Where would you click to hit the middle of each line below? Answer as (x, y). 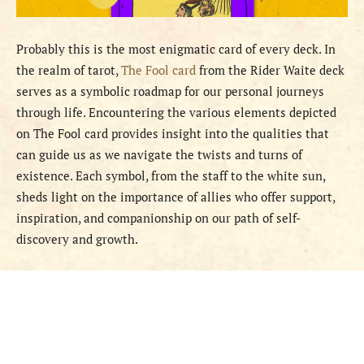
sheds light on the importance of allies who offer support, (175, 196)
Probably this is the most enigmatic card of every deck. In (176, 48)
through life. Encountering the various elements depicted (176, 112)
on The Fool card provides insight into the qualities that (173, 133)
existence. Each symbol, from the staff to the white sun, (171, 175)
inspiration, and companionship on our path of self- (158, 217)
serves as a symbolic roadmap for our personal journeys (170, 91)
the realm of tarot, (69, 69)
